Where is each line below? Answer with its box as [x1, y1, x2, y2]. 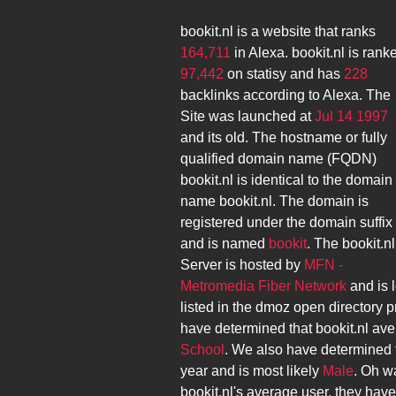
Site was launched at [180, 109, 315, 124]
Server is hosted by [180, 257, 304, 272]
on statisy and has [224, 66, 344, 81]
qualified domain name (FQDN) [180, 151, 377, 166]
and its [180, 130, 225, 145]
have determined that [180, 321, 316, 336]
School [180, 342, 225, 357]
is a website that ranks [233, 24, 376, 39]
